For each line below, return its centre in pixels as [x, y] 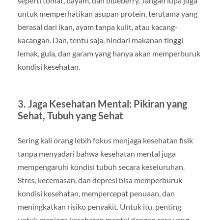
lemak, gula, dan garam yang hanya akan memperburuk [109, 54]
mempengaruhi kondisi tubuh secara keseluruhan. [101, 167]
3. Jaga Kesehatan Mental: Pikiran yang [102, 104]
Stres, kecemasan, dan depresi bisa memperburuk [100, 180]
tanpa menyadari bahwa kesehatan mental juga [96, 154]
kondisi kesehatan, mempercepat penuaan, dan [96, 193]
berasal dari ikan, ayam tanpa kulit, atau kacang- [97, 27]
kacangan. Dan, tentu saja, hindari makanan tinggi [100, 40]
